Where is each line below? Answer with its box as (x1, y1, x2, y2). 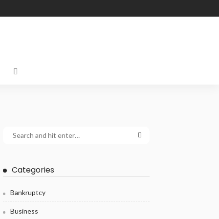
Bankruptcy (10, 188, 45, 197)
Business (10, 206, 38, 215)
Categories (12, 164, 54, 175)
